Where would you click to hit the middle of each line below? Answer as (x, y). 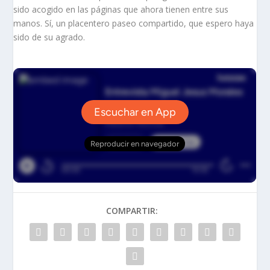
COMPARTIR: (132, 211)
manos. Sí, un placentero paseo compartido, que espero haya (134, 24)
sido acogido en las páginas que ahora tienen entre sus (121, 10)
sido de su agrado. (49, 37)
